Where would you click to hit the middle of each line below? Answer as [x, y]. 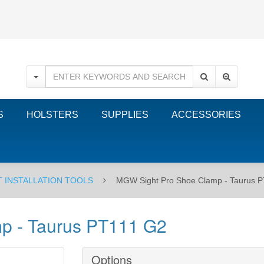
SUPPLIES [125, 115]
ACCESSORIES [206, 115]
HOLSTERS [52, 115]
